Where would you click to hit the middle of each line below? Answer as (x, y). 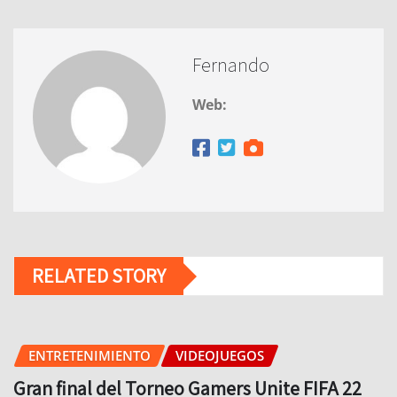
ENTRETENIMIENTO (90, 356)
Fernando (231, 65)
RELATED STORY (99, 276)
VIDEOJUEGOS (220, 356)
